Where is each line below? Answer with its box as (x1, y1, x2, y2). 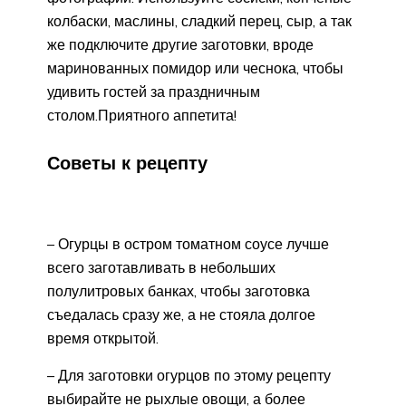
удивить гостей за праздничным (47, 82, 260, 101)
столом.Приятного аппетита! (47, 105, 237, 124)
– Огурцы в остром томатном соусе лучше (47, 235, 329, 254)
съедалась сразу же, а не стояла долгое (47, 305, 315, 324)
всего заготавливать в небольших (47, 258, 275, 277)
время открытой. (47, 329, 159, 348)
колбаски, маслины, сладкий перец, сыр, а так (47, 11, 352, 30)
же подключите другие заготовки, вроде (47, 34, 314, 53)
